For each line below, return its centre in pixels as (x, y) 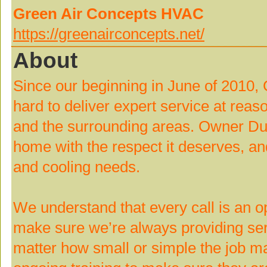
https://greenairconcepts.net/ (109, 34)
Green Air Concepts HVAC (108, 14)
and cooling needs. (77, 167)
